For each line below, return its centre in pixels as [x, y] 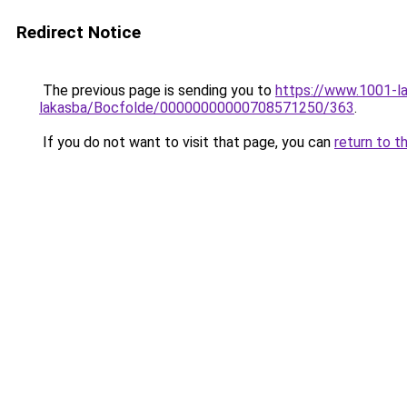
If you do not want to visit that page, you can [187, 142]
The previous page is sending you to [157, 90]
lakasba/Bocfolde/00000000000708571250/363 [197, 108]
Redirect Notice [79, 32]
